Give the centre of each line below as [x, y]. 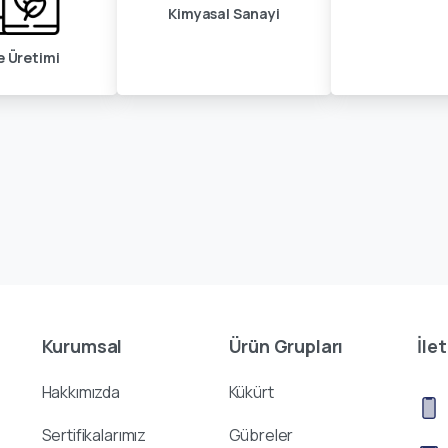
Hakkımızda [81, 391]
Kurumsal [82, 345]
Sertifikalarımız [94, 434]
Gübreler [261, 434]
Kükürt [251, 391]
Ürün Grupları [286, 345]
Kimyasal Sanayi [224, 13]
